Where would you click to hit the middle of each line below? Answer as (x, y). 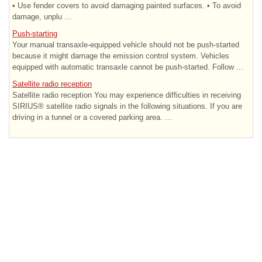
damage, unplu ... (42, 16)
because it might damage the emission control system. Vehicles (121, 56)
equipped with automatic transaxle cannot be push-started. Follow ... (128, 67)
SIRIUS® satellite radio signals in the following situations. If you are (127, 106)
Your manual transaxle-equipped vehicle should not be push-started (126, 44)
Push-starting (35, 33)
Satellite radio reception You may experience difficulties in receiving (127, 95)
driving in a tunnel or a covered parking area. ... (92, 117)
